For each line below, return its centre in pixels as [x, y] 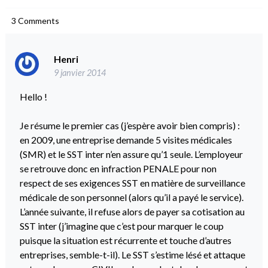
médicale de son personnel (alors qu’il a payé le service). [131, 197]
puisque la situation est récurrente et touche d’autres [125, 240]
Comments [38, 21]
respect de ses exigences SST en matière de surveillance [132, 183]
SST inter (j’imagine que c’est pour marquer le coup [121, 226]
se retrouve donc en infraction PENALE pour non [118, 169]
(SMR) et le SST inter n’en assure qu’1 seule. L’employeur [131, 154]
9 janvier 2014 [80, 72]
